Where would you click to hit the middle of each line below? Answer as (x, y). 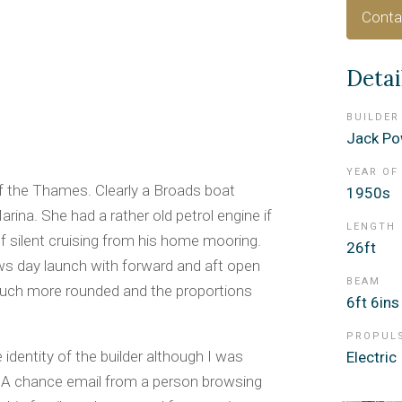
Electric (371, 357)
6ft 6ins (373, 302)
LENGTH (371, 227)
